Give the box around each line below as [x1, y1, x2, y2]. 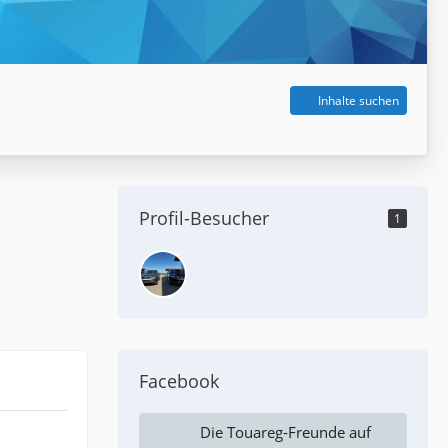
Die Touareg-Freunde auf [200, 421, 372, 442]
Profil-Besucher [139, 205, 269, 230]
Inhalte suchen [318, 92, 399, 110]
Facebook [139, 368, 219, 393]
